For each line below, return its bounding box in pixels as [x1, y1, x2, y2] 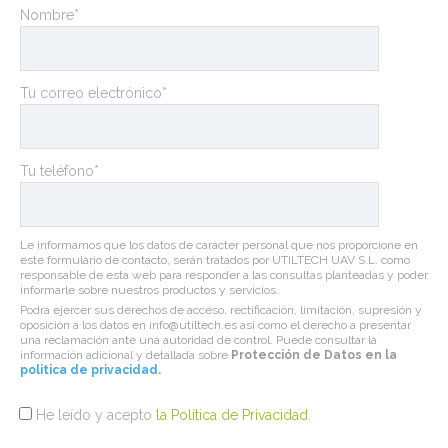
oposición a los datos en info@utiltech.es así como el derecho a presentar [20, 318, 411, 333]
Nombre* [20, 7, 79, 24]
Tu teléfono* [20, 163, 99, 180]
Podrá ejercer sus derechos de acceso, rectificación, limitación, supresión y [20, 303, 422, 318]
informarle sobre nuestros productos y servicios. [20, 283, 279, 298]
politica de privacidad [20, 363, 158, 378]
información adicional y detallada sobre [20, 348, 231, 363]
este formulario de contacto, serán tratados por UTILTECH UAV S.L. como [20, 253, 410, 268]
